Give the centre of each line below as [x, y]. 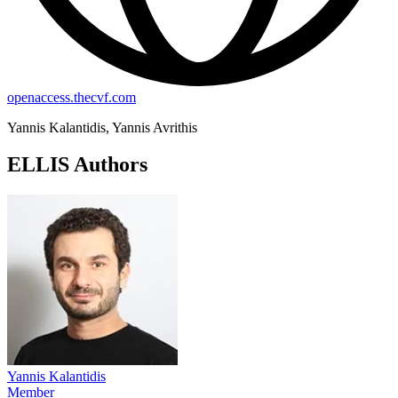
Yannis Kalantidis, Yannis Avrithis [102, 127]
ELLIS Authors [77, 165]
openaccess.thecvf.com [72, 97]
